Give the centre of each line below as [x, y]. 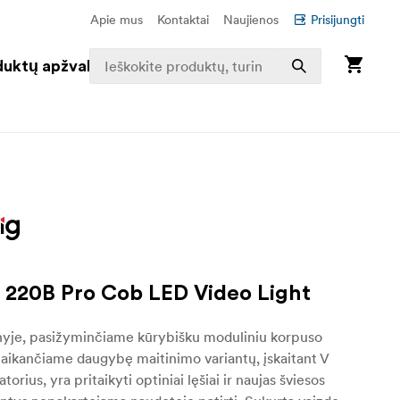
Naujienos [251, 20]
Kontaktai [183, 20]
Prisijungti [337, 20]
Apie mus [117, 20]
